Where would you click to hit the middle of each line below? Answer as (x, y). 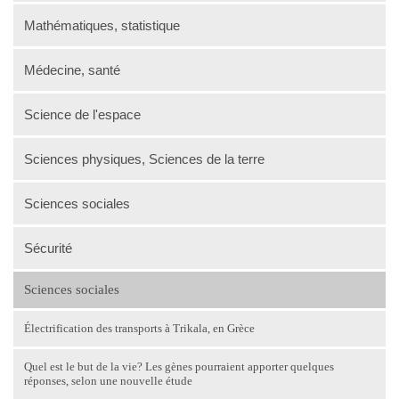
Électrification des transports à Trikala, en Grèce (139, 328)
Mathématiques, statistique (102, 25)
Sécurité (48, 248)
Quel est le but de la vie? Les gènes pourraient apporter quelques (179, 366)
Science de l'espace (82, 114)
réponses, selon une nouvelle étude (108, 381)
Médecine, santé (72, 70)
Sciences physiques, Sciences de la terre (144, 159)
